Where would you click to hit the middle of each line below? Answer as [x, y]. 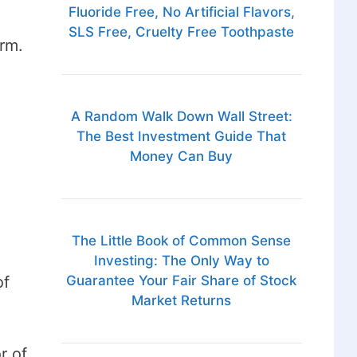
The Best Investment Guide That [182, 137]
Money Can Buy [182, 157]
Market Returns [182, 301]
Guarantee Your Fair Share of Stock [182, 281]
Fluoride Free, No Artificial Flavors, [181, 12]
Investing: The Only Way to [181, 261]
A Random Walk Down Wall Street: [181, 117]
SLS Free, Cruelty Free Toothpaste [182, 32]
